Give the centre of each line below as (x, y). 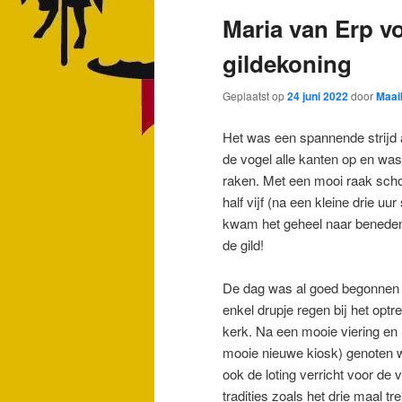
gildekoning (287, 64)
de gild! (243, 244)
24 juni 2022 (318, 96)
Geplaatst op (255, 96)
